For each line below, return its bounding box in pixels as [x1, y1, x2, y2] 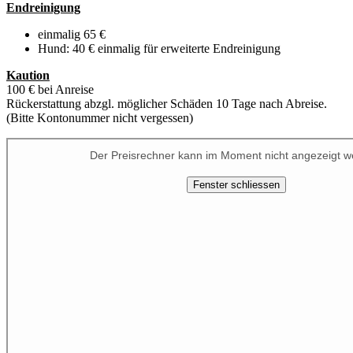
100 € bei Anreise [6, 82, 94, 96]
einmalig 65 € [38, 27, 106, 41]
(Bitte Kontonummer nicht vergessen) [6, 110, 193, 124]
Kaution [6, 68, 50, 82]
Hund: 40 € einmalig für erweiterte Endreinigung [38, 41, 281, 55]
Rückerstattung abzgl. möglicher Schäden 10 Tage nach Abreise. [6, 96, 327, 110]
